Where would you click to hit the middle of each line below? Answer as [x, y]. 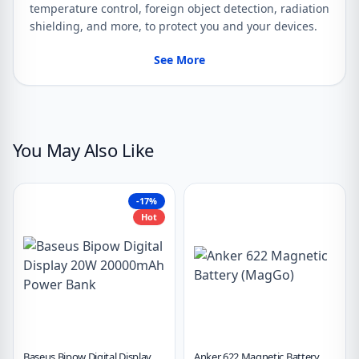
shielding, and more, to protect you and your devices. [173, 26]
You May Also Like [83, 149]
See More [179, 59]
